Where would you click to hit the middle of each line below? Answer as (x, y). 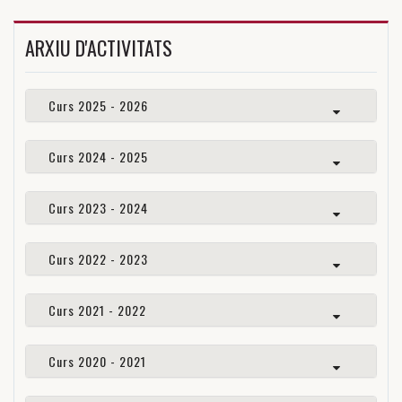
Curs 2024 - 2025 (98, 157)
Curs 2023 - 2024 (98, 208)
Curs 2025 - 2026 (98, 106)
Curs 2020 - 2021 (97, 362)
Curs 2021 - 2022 (97, 310)
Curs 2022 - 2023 (98, 259)
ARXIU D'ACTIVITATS (99, 48)
